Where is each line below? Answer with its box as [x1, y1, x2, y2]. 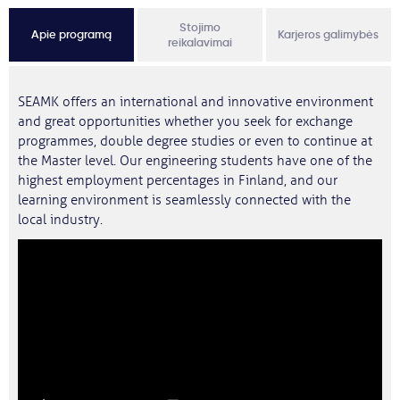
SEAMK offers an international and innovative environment [18, 94, 373, 111]
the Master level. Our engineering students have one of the [18, 153, 372, 170]
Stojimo [179, 20, 221, 35]
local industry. [18, 212, 103, 229]
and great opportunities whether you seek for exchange [18, 113, 353, 130]
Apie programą [30, 27, 112, 42]
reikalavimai [167, 35, 232, 50]
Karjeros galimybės [278, 27, 379, 42]
